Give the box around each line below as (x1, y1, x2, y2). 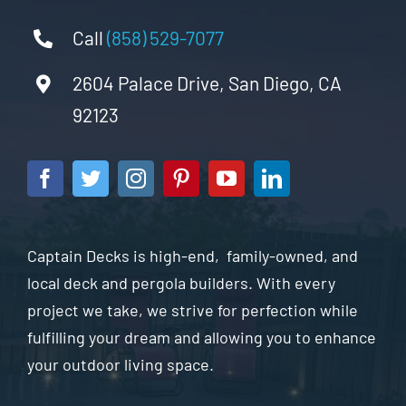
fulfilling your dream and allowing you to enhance (26, 326, 376, 347)
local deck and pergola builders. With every (26, 272, 335, 293)
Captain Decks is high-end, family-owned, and (26, 245, 358, 266)
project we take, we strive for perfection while (26, 299, 358, 320)
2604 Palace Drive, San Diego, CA (72, 72, 343, 95)
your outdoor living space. (26, 353, 214, 374)
